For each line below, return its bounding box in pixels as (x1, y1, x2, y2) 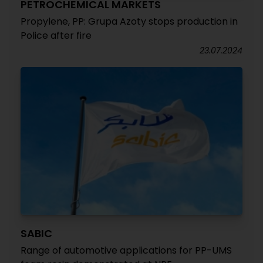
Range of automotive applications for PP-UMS (21, 244, 232, 257)
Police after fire (21, 29, 92, 42)
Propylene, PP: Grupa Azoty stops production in (21, 15, 238, 28)
